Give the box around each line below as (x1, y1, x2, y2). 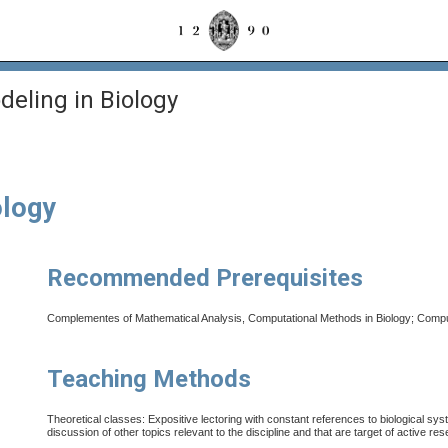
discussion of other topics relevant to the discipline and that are (47, 426, 352, 439)
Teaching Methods (47, 365, 252, 394)
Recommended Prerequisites (47, 264, 364, 293)
